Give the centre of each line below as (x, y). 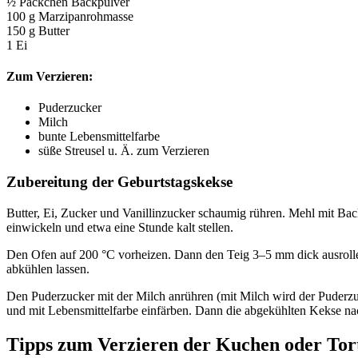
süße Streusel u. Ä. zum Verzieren (124, 151)
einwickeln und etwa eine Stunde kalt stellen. (120, 227)
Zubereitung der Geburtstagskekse (119, 181)
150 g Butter (38, 30)
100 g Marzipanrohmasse (70, 16)
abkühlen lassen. (48, 268)
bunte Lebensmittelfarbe (99, 137)
